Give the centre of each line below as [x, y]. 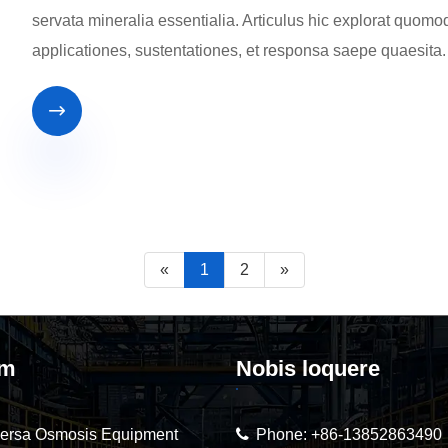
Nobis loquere [308, 368]
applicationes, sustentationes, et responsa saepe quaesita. [239, 51]
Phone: [283, 434]
